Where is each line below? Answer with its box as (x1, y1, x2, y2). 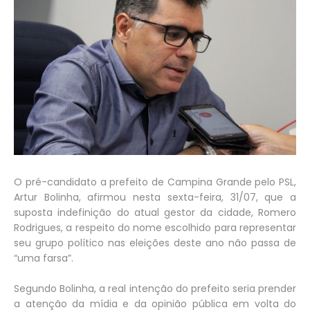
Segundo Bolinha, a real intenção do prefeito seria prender (14, 281, 296, 295)
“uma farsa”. (14, 250, 73, 265)
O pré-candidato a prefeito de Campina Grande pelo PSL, (14, 174, 296, 189)
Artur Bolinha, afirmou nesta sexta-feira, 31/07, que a (14, 190, 296, 204)
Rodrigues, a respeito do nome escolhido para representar (14, 220, 296, 235)
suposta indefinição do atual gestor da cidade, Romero (14, 205, 296, 219)
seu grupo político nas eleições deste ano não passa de (14, 235, 296, 250)
